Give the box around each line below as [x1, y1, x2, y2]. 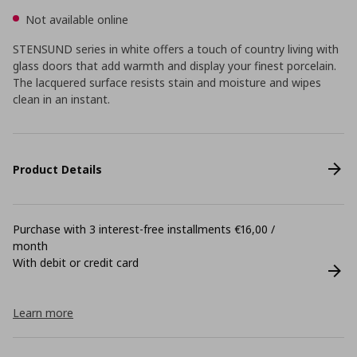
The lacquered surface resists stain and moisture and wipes [13, 75, 321, 90]
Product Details [13, 161, 102, 177]
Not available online [25, 12, 128, 27]
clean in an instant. [13, 92, 110, 107]
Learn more [13, 305, 73, 320]
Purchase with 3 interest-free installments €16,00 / [13, 222, 275, 237]
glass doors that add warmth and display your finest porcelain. [13, 58, 336, 73]
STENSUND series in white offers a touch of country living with [13, 41, 339, 57]
